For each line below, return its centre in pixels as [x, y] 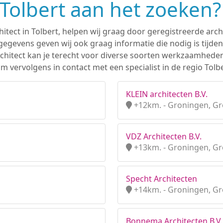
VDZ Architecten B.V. [164, 136]
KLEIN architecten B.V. [167, 94]
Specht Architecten [162, 179]
